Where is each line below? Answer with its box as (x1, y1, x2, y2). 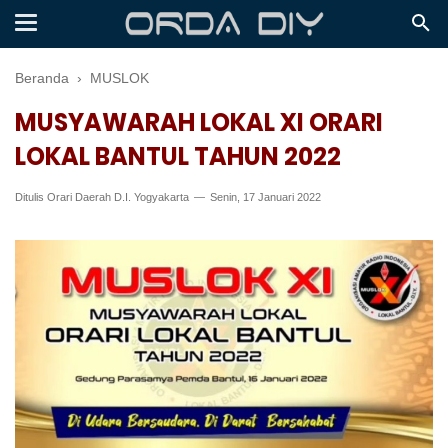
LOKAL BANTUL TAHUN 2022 (15, 140, 341, 173)
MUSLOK (90, 70, 149, 86)
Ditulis (15, 191, 47, 203)
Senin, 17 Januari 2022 (207, 191, 321, 203)
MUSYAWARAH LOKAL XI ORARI (15, 106, 383, 139)
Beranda (15, 70, 69, 86)
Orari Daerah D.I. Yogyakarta (47, 191, 189, 203)
